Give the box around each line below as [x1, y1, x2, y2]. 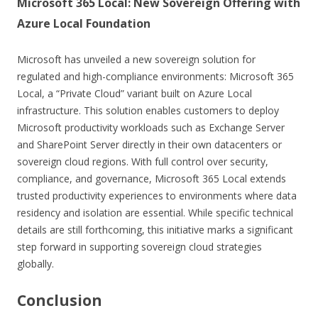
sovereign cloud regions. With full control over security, [17, 154, 268, 168]
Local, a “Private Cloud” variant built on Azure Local [17, 86, 252, 100]
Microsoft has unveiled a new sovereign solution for [17, 52, 256, 66]
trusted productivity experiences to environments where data [17, 188, 297, 202]
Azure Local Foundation [17, 15, 150, 31]
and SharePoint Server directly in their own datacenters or [17, 137, 282, 151]
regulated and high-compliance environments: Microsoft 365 [17, 69, 294, 83]
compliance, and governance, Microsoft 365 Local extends [17, 171, 286, 185]
